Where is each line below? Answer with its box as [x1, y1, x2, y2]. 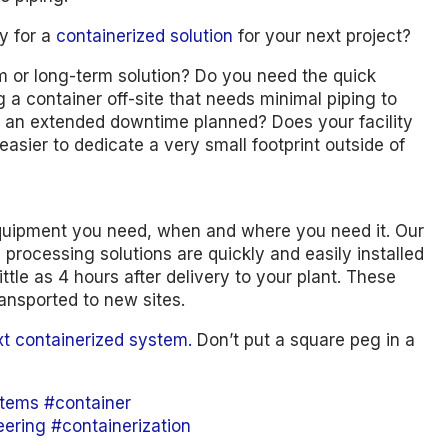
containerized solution [56, 25, 234, 46]
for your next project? [233, 25, 412, 46]
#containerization [51, 415, 192, 436]
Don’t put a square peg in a [192, 329, 416, 350]
